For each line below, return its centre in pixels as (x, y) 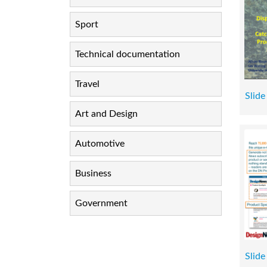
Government (101, 203)
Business (93, 173)
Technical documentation (128, 54)
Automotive (100, 144)
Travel (87, 84)
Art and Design (106, 114)
